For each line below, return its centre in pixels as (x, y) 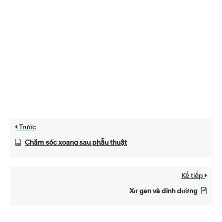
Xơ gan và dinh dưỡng (163, 191)
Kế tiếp (193, 175)
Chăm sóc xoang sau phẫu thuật (76, 142)
